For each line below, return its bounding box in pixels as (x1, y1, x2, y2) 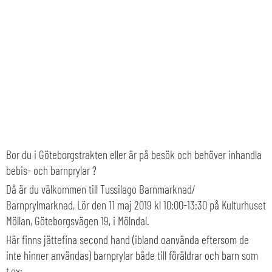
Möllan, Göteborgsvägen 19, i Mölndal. (6, 214, 149, 228)
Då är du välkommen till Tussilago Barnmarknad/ (6, 182, 195, 197)
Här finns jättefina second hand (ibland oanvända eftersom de (6, 233, 249, 247)
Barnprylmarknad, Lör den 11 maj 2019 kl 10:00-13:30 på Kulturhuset (6, 198, 266, 212)
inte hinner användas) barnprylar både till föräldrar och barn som (6, 248, 258, 263)
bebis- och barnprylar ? (6, 163, 97, 178)
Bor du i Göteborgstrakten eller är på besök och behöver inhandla (6, 148, 262, 162)
